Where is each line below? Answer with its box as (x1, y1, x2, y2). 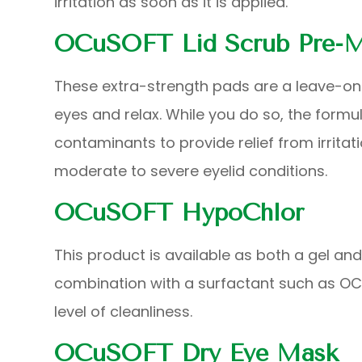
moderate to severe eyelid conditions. (54, 160, 328, 181)
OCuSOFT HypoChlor (54, 198, 305, 226)
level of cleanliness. (54, 301, 193, 322)
